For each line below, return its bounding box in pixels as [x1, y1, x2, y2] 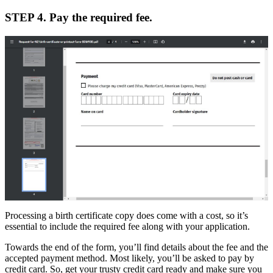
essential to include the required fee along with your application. [5, 221, 252, 232]
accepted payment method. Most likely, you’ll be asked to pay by [5, 253, 254, 264]
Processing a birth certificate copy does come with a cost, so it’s [5, 210, 248, 221]
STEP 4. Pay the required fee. [5, 11, 152, 24]
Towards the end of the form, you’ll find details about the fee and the [5, 242, 268, 253]
